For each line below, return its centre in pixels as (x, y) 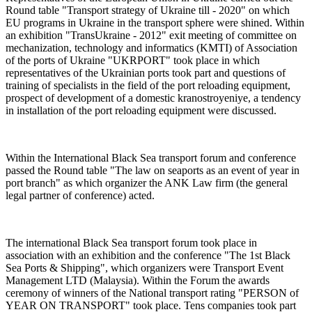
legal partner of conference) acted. (80, 195)
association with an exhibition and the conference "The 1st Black (148, 255)
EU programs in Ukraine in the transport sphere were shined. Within (155, 22)
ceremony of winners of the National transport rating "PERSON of (152, 292)
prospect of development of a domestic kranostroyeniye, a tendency (153, 97)
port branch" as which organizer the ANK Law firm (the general (147, 182)
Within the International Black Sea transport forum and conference (151, 157)
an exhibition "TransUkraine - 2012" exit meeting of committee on (151, 35)
